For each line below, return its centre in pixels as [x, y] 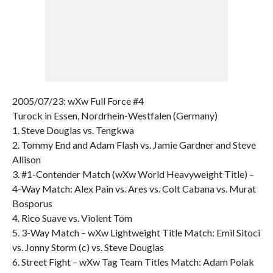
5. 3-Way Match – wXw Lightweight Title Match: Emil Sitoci [136, 232]
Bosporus [32, 203]
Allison [26, 159]
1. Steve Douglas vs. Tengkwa [73, 130]
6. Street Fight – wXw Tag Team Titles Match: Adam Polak [133, 262]
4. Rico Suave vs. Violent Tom [72, 218]
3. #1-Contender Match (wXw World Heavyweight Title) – [133, 174]
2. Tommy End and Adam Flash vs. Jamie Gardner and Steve [134, 145]
